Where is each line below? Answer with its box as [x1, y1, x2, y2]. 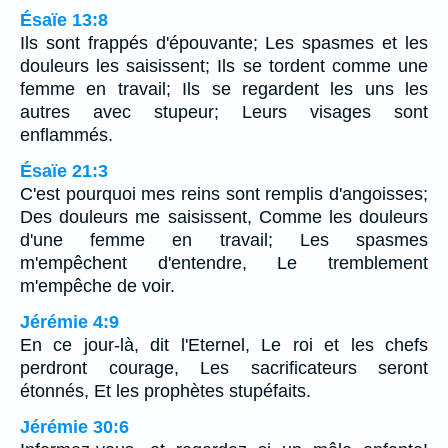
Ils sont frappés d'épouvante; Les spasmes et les [20, 33, 428, 54]
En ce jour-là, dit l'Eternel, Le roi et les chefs [20, 335, 428, 356]
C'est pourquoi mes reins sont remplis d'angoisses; [20, 184, 428, 205]
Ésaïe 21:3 [20, 161, 108, 182]
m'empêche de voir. [20, 276, 175, 297]
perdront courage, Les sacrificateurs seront [20, 358, 428, 379]
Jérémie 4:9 [20, 312, 119, 333]
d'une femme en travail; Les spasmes [20, 230, 428, 251]
